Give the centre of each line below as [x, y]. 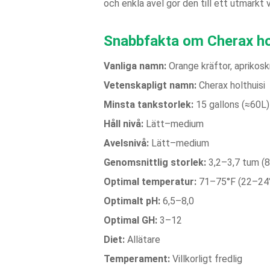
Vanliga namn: [135, 66]
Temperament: [137, 259]
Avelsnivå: [126, 143]
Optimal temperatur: [150, 182]
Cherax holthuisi [231, 85]
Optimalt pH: [132, 201]
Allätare [143, 240]
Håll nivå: [124, 124]
